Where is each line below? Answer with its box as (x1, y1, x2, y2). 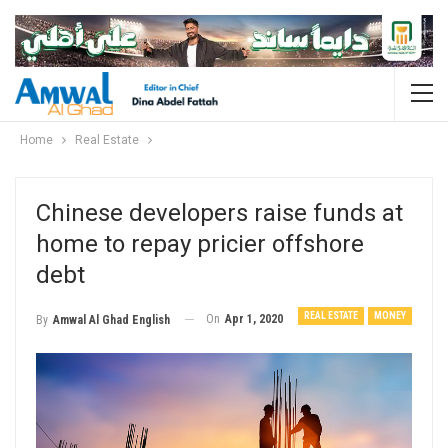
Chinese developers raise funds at (36, 198, 403, 227)
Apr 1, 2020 (225, 311, 283, 326)
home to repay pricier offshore (36, 229, 364, 258)
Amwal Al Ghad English (53, 312, 170, 327)
